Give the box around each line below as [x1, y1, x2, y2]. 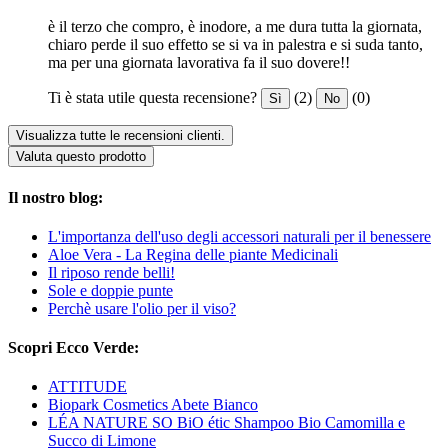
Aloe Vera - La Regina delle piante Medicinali [48, 245, 338, 263]
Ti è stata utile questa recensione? [48, 89, 257, 107]
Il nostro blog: [8, 188, 103, 206]
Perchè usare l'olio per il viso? [48, 299, 236, 317]
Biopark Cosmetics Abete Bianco [48, 396, 258, 414]
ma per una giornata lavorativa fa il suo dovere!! [48, 54, 350, 72]
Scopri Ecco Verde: [8, 339, 139, 357]
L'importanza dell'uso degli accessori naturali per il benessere [48, 227, 431, 245]
